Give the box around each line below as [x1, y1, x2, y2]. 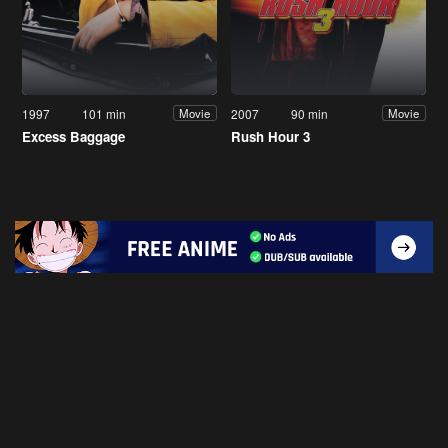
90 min [291, 104, 329, 122]
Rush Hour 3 [231, 126, 310, 146]
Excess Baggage [22, 126, 125, 146]
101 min [82, 104, 127, 122]
